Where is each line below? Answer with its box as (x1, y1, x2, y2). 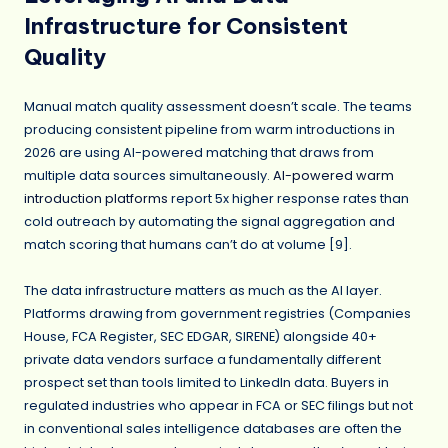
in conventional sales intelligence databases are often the (24, 420, 402, 438)
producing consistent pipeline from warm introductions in (24, 121, 395, 139)
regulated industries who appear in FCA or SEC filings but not (24, 397, 413, 415)
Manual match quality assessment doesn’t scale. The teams (24, 98, 412, 116)
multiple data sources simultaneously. (24, 167, 273, 185)
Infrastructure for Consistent (24, 11, 348, 40)
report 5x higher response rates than (168, 190, 409, 208)
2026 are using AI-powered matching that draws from (24, 144, 374, 162)
